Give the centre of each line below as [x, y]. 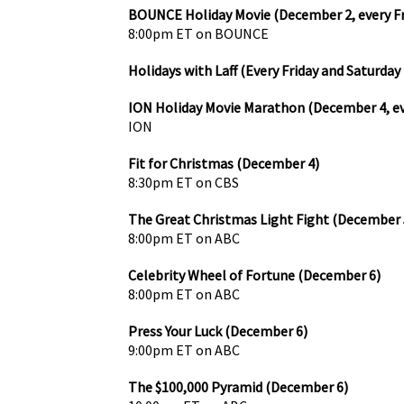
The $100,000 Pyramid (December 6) [238, 386]
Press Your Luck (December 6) [218, 331]
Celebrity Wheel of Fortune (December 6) [254, 275]
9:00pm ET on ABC [184, 349]
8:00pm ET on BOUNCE [198, 33]
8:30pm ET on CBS [184, 182]
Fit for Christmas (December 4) [224, 163]
